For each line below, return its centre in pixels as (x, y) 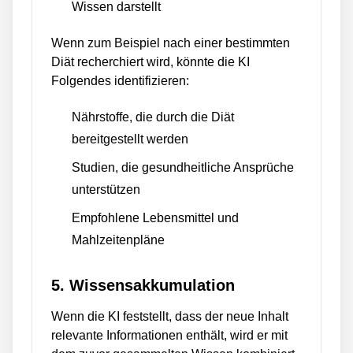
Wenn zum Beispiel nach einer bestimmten (171, 43)
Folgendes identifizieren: (120, 81)
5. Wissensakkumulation (143, 285)
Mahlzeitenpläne (118, 240)
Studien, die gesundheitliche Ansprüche (183, 167)
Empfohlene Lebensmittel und (155, 218)
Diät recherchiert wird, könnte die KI (150, 62)
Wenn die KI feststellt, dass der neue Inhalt (170, 316)
